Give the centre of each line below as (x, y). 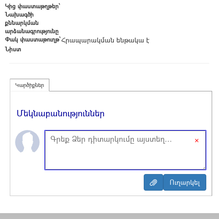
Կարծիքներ (30, 85)
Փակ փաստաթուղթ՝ (33, 39)
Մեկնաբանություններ (61, 113)
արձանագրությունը (32, 31)
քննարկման (22, 22)
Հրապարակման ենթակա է (105, 40)
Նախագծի (19, 14)
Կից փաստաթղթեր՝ (33, 6)
